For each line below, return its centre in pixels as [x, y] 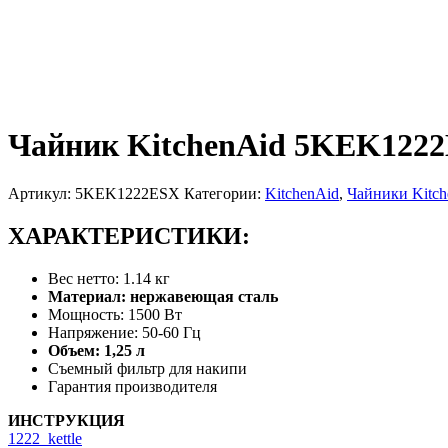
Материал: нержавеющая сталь [163, 297]
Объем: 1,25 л [96, 351]
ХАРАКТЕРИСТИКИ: [129, 236]
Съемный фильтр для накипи [147, 369]
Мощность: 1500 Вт [115, 315]
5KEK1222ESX [127, 194]
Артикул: [41, 194]
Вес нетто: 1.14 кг [109, 279]
